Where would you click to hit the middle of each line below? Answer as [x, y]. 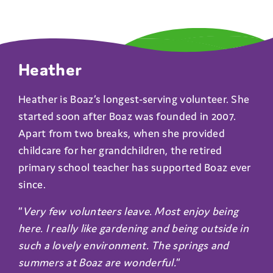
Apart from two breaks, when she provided [122, 133]
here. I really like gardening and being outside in [133, 228]
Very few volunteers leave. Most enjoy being [131, 211]
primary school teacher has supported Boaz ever [135, 167]
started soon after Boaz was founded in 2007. [127, 116]
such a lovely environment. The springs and [124, 245]
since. [32, 184]
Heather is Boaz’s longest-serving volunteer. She [134, 99]
